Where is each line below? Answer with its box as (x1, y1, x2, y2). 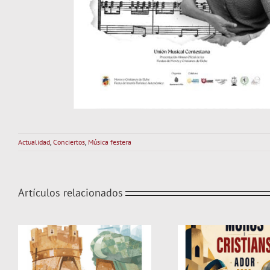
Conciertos (53, 137, 85, 147)
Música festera (88, 137, 131, 147)
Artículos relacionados (18, 186, 123, 200)
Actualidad (18, 137, 50, 147)
